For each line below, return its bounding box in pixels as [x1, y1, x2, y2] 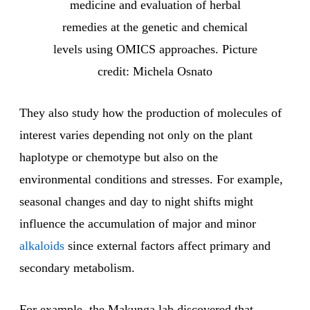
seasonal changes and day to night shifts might [19, 194, 253, 209]
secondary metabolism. [19, 261, 135, 275]
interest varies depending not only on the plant [19, 128, 253, 143]
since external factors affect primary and [64, 239, 271, 253]
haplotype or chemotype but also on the [19, 150, 218, 165]
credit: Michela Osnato [98, 64, 212, 79]
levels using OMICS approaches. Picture [53, 42, 257, 57]
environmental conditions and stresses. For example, [19, 172, 283, 187]
